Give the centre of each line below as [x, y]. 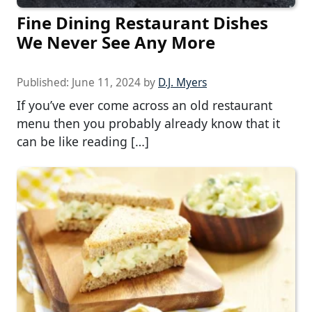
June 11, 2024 [106, 82]
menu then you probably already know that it [148, 123]
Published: [44, 82]
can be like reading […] [83, 141]
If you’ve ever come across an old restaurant [145, 105]
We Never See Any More [116, 42]
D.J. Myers [182, 82]
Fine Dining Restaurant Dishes [142, 22]
